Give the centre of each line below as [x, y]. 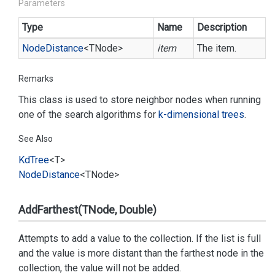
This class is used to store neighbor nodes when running [140, 100]
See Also [36, 139]
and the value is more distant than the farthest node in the [141, 253]
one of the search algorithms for [88, 114]
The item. [217, 48]
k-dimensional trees [201, 114]
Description [222, 27]
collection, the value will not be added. [100, 268]
